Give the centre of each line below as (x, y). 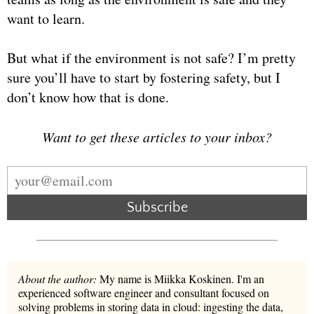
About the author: (57, 278)
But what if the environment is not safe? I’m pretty (151, 57)
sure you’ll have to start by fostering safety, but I (144, 77)
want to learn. (46, 18)
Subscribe (157, 207)
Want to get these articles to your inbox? (157, 136)
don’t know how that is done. (88, 97)
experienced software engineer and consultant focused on (144, 292)
